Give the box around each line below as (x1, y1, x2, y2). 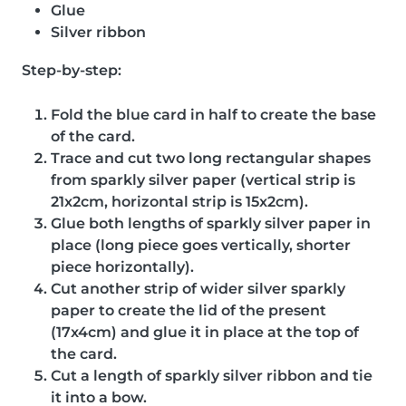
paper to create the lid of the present (51, 301, 326, 319)
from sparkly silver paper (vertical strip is (51, 170, 355, 188)
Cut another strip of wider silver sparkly (51, 279, 345, 297)
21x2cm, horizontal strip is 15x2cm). (51, 192, 308, 210)
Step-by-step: (22, 61, 121, 79)
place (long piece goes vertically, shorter (51, 236, 351, 254)
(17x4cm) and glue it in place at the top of (51, 323, 359, 341)
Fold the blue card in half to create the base (51, 105, 376, 123)
